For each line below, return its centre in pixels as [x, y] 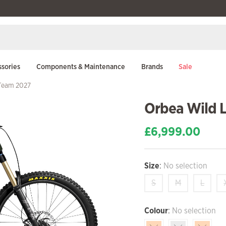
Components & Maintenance [80, 66]
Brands [152, 66]
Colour [156, 211]
